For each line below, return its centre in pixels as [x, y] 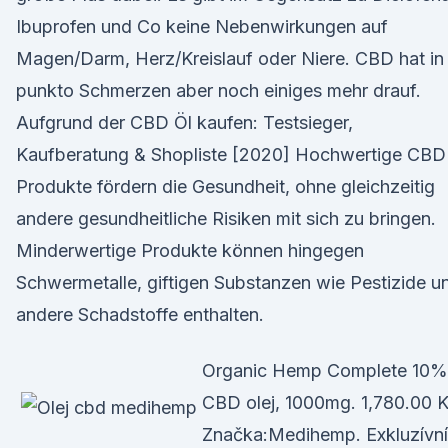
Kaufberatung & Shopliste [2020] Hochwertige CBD [231, 154]
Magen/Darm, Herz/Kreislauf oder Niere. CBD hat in [230, 58]
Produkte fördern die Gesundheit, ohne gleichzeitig [225, 186]
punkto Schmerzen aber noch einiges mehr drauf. [218, 90]
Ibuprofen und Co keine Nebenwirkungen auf [202, 26]
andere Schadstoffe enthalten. [140, 314]
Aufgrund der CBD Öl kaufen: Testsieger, [184, 122]
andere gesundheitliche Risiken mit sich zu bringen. [226, 218]
